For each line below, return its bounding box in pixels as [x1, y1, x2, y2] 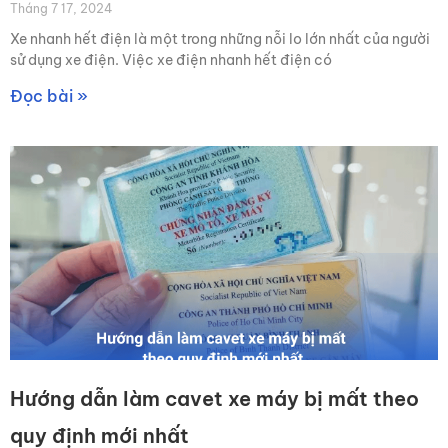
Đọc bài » [10, 86, 88, 106]
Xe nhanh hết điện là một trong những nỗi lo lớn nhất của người [10, 30, 430, 48]
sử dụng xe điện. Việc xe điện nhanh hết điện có [10, 51, 332, 69]
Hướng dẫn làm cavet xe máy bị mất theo [10, 386, 419, 411]
